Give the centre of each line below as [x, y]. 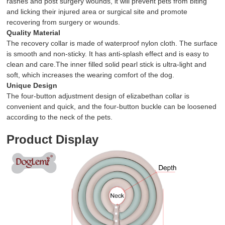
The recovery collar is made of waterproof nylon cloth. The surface [112, 43]
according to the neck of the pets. [59, 117]
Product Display [52, 139]
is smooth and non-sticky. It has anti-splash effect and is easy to [107, 54]
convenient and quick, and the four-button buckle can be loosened [111, 106]
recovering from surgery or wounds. [63, 22]
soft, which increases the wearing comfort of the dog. [90, 75]
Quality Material [33, 33]
